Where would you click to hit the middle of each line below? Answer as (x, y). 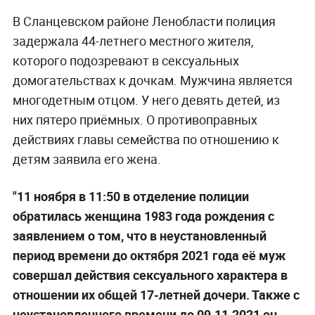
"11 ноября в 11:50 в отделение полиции (130, 196)
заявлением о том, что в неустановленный (139, 235)
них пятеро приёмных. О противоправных (135, 119)
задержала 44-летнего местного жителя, (133, 40)
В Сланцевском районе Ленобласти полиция (144, 21)
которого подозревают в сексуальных (126, 60)
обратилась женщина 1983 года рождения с (143, 216)
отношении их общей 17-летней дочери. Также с (156, 294)
